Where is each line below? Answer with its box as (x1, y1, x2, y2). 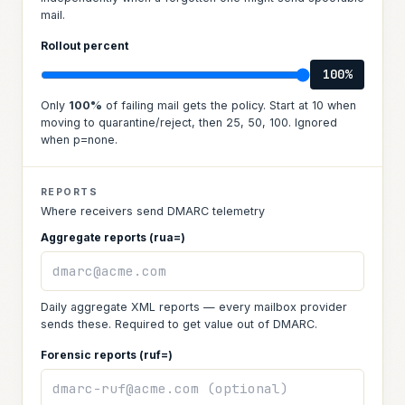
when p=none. (41, 133, 118, 146)
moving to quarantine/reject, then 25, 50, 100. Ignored (41, 116, 337, 129)
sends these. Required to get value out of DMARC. (41, 317, 317, 331)
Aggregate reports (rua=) (41, 231, 185, 244)
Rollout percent (41, 39, 128, 52)
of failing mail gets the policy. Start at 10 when (102, 99, 356, 112)
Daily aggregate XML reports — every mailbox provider (41, 300, 347, 314)
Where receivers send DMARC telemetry (41, 204, 265, 218)
